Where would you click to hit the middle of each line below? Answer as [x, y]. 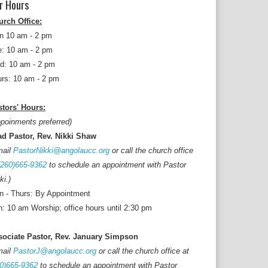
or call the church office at [143, 251]
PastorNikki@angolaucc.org [61, 150]
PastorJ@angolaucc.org [55, 251]
